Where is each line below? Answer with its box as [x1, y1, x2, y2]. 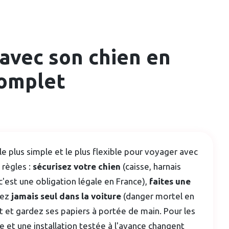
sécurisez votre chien [33, 161, 121, 171]
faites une [149, 176, 191, 186]
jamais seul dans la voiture [11, 191, 121, 201]
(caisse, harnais [121, 161, 181, 171]
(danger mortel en [121, 191, 194, 201]
